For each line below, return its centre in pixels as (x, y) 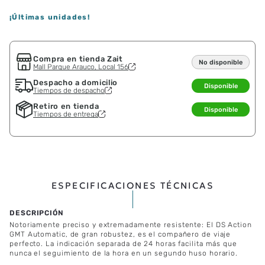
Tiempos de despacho (69, 90)
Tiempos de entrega (66, 114)
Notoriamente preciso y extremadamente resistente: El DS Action (131, 225)
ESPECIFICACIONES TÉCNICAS (132, 186)
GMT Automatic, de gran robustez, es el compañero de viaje (120, 235)
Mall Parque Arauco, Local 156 (81, 67)
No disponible (221, 62)
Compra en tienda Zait (78, 59)
